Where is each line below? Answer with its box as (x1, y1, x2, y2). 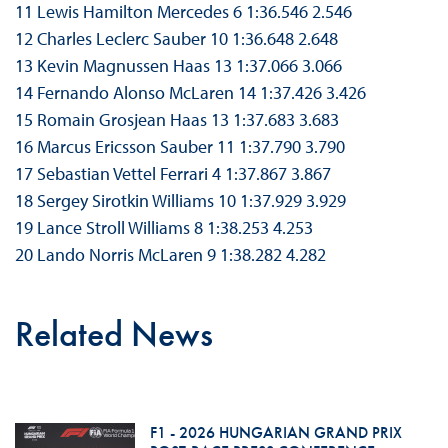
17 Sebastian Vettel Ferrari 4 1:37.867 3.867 (14, 162, 331, 186)
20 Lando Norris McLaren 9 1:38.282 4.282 (14, 243, 326, 267)
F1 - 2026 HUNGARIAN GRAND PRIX (149, 422, 402, 444)
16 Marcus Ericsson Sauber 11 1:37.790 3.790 (14, 135, 345, 159)
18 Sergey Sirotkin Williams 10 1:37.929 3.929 (14, 189, 346, 213)
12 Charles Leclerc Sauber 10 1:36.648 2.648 (14, 27, 338, 51)
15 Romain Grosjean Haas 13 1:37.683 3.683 (14, 108, 339, 132)
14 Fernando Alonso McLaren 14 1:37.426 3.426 (14, 81, 366, 105)
